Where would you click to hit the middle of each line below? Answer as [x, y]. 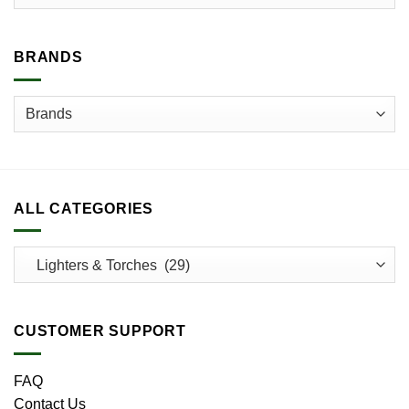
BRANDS [48, 57]
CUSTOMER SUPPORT [100, 331]
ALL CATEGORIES [84, 208]
